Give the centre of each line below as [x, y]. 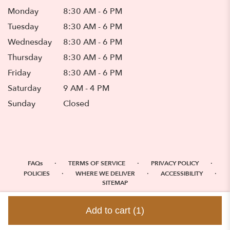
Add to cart [109, 210]
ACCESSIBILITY [182, 173]
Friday [19, 73]
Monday [23, 11]
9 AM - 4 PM [87, 88]
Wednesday [30, 42]
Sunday [22, 103]
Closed [76, 103]
